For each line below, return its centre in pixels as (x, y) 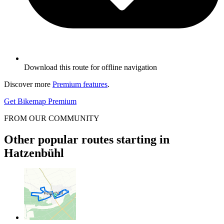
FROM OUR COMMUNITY (52, 118)
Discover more (28, 84)
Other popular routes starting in (87, 139)
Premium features (80, 84)
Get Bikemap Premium (40, 101)
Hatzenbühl (34, 153)
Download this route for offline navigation (90, 67)
